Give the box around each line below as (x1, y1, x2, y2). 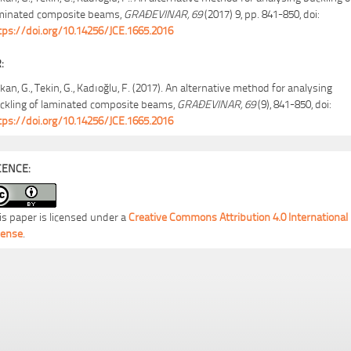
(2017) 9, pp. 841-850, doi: (202, 5, 319, 21)
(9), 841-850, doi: (255, 95, 331, 111)
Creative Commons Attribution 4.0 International (128, 208, 348, 224)
